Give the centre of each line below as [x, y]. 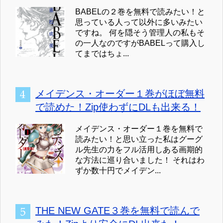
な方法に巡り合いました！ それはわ [140, 160]
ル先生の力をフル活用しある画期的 [139, 149]
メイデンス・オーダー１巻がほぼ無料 [120, 93]
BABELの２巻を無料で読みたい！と [140, 11]
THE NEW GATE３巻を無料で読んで [117, 210]
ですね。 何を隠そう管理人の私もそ [140, 32]
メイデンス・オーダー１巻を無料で [139, 128]
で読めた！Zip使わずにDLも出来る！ [118, 107]
